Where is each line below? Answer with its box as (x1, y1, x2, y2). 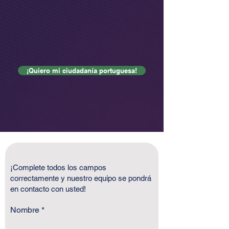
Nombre (10, 205, 39, 215)
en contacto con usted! (10, 185, 86, 193)
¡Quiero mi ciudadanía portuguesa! (27, 66, 137, 75)
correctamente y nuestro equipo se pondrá (10, 174, 151, 182)
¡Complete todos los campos (10, 163, 106, 172)
